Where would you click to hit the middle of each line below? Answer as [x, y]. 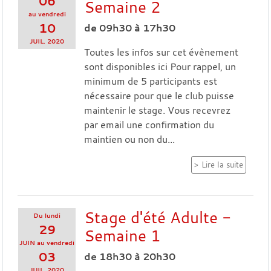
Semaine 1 [122, 235]
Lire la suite [222, 165]
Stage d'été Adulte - [157, 217]
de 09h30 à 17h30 [129, 28]
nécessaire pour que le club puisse [159, 95]
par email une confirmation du [149, 124]
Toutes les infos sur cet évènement [161, 52]
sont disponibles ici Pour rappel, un [160, 66]
